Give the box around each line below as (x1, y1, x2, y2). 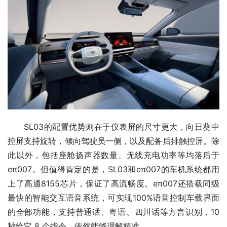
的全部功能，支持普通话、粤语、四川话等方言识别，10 (8, 206, 219, 217)
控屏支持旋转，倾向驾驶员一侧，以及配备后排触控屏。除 (8, 135, 219, 146)
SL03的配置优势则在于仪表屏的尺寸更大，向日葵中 (24, 121, 219, 132)
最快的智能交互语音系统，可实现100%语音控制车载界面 (8, 192, 219, 203)
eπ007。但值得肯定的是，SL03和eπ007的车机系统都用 (8, 164, 219, 174)
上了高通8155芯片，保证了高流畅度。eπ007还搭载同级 (8, 178, 219, 188)
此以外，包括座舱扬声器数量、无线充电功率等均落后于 (8, 149, 219, 160)
